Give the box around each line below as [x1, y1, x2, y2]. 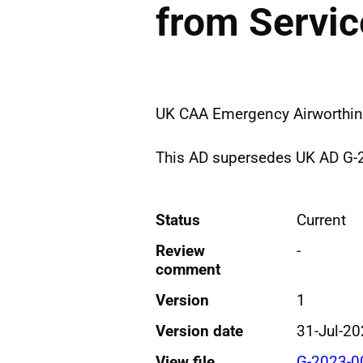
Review [156, 241, 205, 260]
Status [156, 210, 200, 229]
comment [156, 259, 220, 279]
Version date [156, 321, 243, 340]
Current [296, 210, 346, 229]
